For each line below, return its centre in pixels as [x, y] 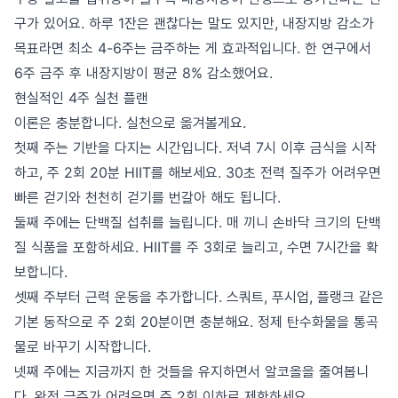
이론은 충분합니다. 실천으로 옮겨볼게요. [130, 123]
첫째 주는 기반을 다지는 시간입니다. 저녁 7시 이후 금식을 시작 [195, 147]
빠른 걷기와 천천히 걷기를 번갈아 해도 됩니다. [147, 197]
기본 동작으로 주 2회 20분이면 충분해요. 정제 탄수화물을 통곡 [196, 322]
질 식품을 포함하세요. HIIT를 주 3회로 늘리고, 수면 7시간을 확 [196, 247]
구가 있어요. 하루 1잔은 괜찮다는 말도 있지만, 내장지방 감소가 [194, 23]
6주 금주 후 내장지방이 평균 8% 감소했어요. [143, 73]
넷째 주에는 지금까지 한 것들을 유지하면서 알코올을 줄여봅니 [191, 371]
